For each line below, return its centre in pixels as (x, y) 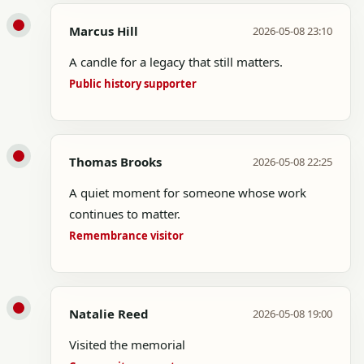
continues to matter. (125, 214)
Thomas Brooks (115, 162)
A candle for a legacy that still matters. (176, 62)
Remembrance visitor (126, 236)
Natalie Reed (109, 314)
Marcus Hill (104, 31)
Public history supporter (133, 84)
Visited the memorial (127, 344)
